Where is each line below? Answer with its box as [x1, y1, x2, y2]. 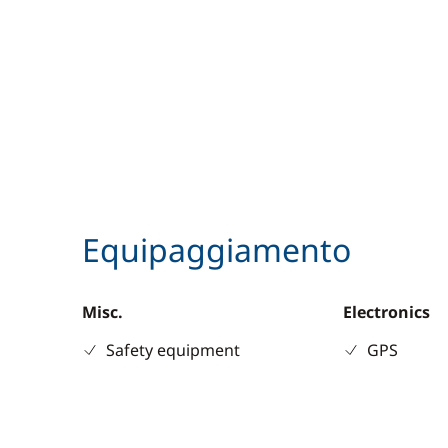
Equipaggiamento [82, 228, 351, 271]
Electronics [343, 301, 431, 323]
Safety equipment [106, 339, 240, 361]
